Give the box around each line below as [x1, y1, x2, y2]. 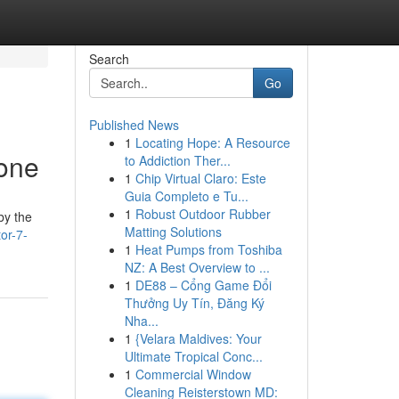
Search [88, 50, 129, 68]
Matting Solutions [124, 223, 222, 240]
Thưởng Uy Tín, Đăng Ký [124, 294, 265, 312]
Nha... [124, 312, 159, 330]
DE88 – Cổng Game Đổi [134, 276, 272, 294]
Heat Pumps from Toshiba [134, 240, 282, 258]
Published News [88, 116, 179, 134]
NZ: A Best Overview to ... [124, 258, 270, 276]
